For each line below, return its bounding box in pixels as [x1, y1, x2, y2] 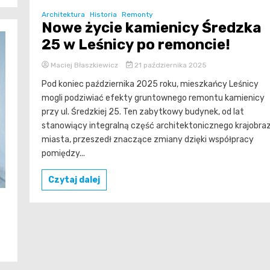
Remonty [122, 10, 153, 19]
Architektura [42, 10, 85, 19]
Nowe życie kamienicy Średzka [42, 19, 262, 36]
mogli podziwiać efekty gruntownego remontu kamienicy [42, 92, 265, 103]
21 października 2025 [132, 60, 207, 69]
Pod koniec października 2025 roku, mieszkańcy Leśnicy [42, 78, 259, 89]
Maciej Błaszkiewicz [49, 60, 120, 69]
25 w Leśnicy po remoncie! [42, 36, 230, 53]
